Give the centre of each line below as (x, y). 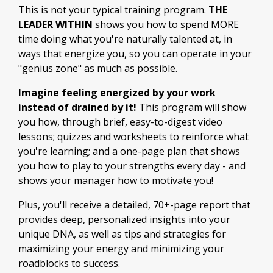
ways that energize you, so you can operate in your (135, 54)
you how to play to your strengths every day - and (132, 166)
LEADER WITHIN (55, 24)
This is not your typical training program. (113, 10)
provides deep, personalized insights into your (124, 219)
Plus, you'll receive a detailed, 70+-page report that (134, 205)
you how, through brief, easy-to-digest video (120, 122)
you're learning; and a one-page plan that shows (129, 151)
